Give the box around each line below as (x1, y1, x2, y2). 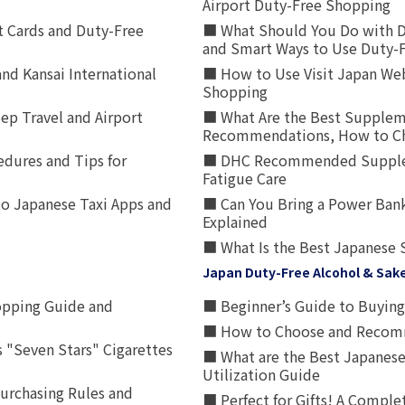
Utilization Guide (202, 363, 320, 385)
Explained (202, 211, 268, 232)
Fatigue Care (202, 167, 287, 189)
